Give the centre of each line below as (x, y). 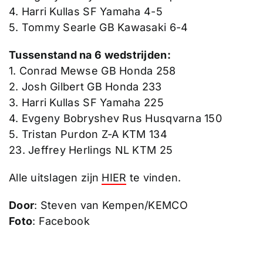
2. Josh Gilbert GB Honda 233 (85, 86)
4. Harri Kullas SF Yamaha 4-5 (85, 11)
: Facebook (61, 221)
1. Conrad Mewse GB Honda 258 (92, 70)
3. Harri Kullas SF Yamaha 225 (86, 102)
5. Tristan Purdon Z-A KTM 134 (88, 134)
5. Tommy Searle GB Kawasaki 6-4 (98, 27)
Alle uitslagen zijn (55, 177)
